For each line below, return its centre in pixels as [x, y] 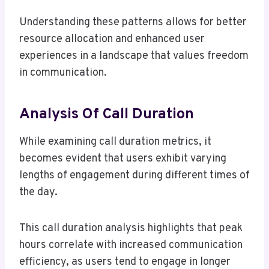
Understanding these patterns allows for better [133, 22]
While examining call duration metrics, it [115, 142]
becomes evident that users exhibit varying [123, 159]
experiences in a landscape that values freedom [134, 56]
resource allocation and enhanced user [112, 39]
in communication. [63, 73]
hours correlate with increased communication [131, 245]
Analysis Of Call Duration [107, 115]
